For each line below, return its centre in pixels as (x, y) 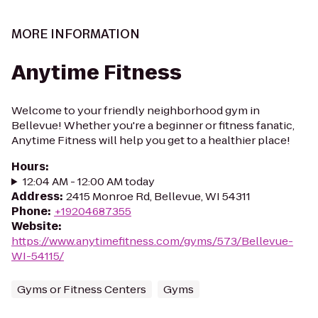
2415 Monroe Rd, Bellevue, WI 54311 (158, 196)
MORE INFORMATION (76, 34)
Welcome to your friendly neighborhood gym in (136, 110)
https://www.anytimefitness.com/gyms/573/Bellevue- (152, 241)
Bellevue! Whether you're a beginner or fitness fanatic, (153, 125)
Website (35, 226)
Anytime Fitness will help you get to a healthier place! (151, 140)
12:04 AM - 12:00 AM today (88, 181)
